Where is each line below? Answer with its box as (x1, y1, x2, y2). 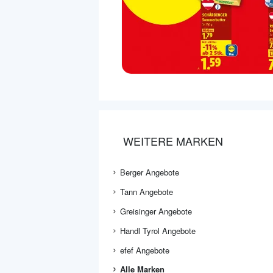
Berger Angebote (120, 166, 179, 179)
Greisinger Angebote (120, 205, 192, 218)
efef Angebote (120, 244, 169, 257)
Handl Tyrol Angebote (120, 225, 196, 237)
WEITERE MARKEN (123, 133, 223, 149)
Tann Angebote (120, 186, 173, 198)
